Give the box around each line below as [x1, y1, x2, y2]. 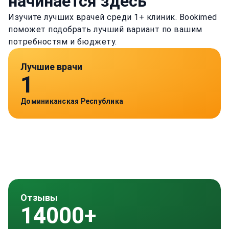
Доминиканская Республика [20, 97, 123, 105]
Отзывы [20, 192, 58, 203]
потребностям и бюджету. [8, 37, 117, 47]
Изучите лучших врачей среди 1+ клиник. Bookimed [8, 12, 217, 22]
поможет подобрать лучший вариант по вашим [8, 25, 202, 34]
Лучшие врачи [20, 61, 82, 72]
